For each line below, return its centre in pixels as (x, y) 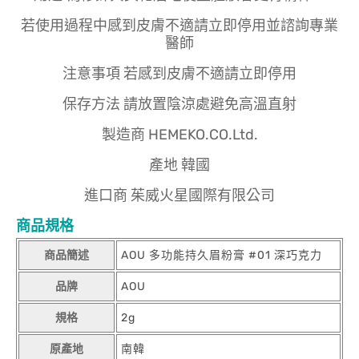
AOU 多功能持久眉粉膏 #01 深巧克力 (222, 255)
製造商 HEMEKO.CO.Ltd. (179, 134)
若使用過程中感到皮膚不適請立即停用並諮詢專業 (179, 25)
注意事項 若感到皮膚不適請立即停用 (179, 73)
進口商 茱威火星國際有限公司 (179, 195)
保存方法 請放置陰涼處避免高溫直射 (179, 104)
